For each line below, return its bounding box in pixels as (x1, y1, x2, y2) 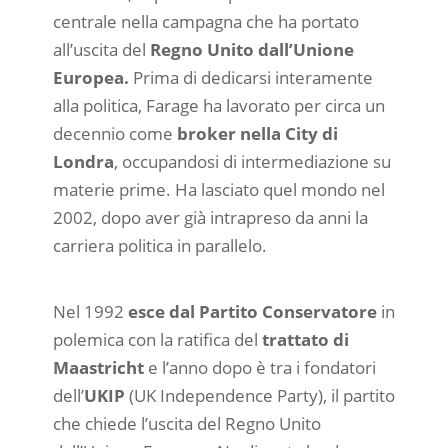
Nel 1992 (52, 299, 128, 323)
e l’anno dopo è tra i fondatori (143, 355, 376, 379)
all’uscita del (52, 38, 150, 62)
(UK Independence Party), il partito (124, 383, 395, 407)
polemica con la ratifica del (52, 327, 262, 351)
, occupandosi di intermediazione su (113, 150, 391, 174)
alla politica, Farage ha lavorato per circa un (52, 94, 385, 118)
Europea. (52, 66, 129, 90)
